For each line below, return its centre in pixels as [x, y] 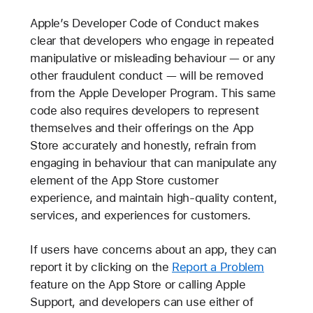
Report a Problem [218, 267]
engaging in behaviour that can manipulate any [153, 163]
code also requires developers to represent [144, 111]
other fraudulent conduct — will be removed [146, 76]
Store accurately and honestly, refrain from [143, 146]
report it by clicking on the [101, 267]
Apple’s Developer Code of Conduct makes [144, 23]
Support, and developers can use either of [141, 302]
